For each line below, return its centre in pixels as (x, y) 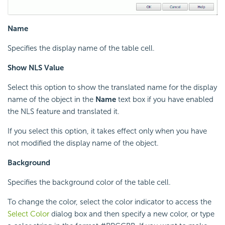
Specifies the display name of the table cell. (81, 48)
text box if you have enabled (165, 100)
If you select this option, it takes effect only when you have (107, 131)
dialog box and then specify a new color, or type (132, 214)
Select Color (28, 214)
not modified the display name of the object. (83, 143)
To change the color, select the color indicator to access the (109, 202)
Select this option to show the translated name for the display (112, 88)
